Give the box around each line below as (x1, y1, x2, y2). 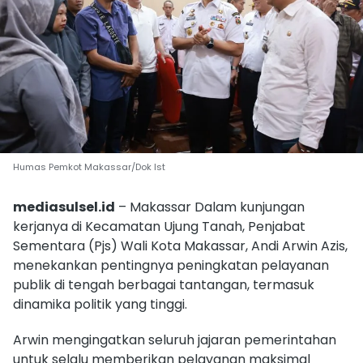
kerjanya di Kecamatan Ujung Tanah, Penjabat (13, 216, 305, 236)
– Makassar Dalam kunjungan (115, 197, 305, 216)
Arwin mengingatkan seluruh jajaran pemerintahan (13, 330, 336, 349)
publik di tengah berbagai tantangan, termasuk (13, 275, 314, 294)
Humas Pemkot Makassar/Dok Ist (13, 160, 165, 173)
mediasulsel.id (13, 197, 115, 216)
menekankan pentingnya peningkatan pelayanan (13, 255, 329, 275)
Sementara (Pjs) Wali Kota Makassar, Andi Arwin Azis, (13, 236, 348, 255)
